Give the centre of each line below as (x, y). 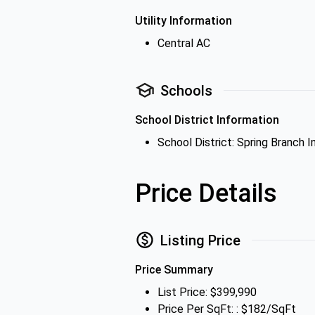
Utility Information (184, 21)
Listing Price (200, 240)
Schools (186, 90)
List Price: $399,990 (207, 292)
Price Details (206, 193)
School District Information (207, 120)
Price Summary (174, 270)
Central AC (184, 43)
